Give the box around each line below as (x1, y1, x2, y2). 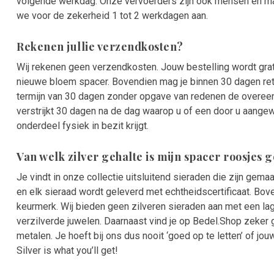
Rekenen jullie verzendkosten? (17, 39, 183, 54)
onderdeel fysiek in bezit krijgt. (17, 120, 149, 132)
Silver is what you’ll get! (17, 245, 118, 257)
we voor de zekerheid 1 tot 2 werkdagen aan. (17, 10, 208, 22)
